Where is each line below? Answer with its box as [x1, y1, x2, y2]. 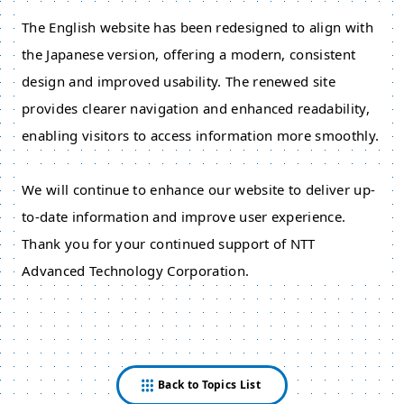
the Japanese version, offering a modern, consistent [22, 45, 356, 63]
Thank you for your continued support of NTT [22, 234, 316, 252]
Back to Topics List [157, 377, 262, 392]
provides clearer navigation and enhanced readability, [22, 99, 370, 117]
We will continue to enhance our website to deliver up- [22, 180, 376, 198]
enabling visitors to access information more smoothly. [22, 126, 380, 144]
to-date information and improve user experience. [22, 207, 346, 225]
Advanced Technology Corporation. [22, 262, 250, 280]
